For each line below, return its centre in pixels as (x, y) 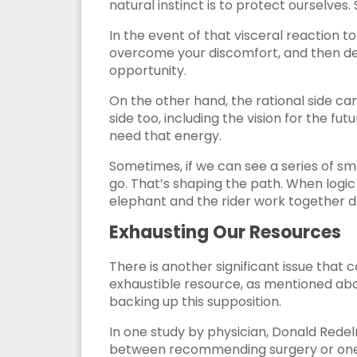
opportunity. (148, 71)
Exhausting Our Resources (225, 233)
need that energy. (165, 136)
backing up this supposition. (195, 302)
